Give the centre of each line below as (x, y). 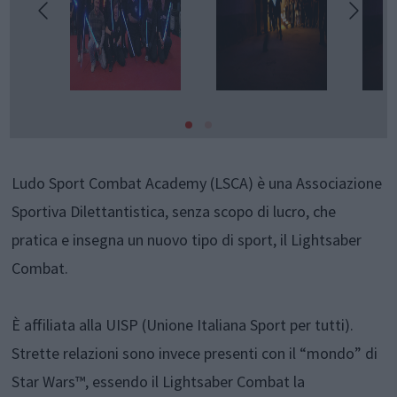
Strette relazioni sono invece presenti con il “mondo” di (195, 354)
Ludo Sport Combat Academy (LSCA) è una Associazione (197, 183)
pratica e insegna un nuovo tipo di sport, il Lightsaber (187, 240)
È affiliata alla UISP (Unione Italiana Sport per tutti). (183, 325)
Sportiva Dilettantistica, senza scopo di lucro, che (174, 212)
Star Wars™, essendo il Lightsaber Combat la (159, 382)
